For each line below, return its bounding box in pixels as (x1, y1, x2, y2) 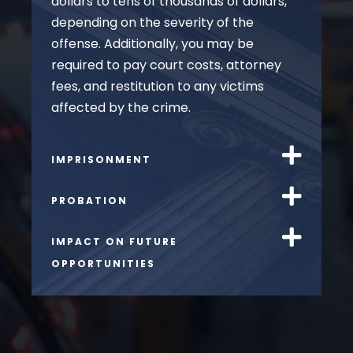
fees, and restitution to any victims (51, 76, 264, 95)
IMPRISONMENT (51, 153, 151, 167)
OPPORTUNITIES (51, 257, 155, 271)
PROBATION (51, 194, 128, 208)
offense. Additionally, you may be (51, 34, 254, 53)
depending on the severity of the (51, 13, 254, 32)
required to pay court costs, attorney (51, 55, 281, 74)
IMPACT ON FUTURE (51, 235, 177, 249)
